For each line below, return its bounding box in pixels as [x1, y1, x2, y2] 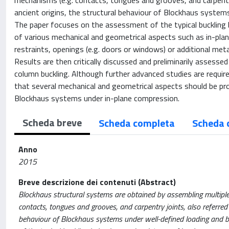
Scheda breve [22, 114, 82, 130]
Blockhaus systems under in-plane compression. [14, 92, 179, 104]
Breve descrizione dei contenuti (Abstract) [18, 176, 176, 188]
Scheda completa [99, 115, 175, 131]
